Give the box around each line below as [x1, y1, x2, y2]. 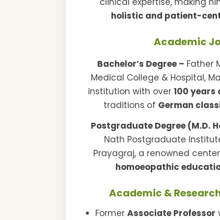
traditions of [104, 99, 159, 111]
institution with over [88, 85, 174, 98]
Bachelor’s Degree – [97, 58, 185, 70]
